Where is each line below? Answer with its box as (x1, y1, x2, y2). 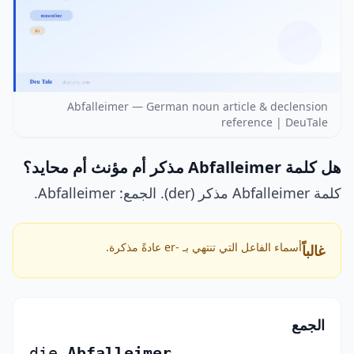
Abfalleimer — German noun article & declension (67, 99, 328, 115)
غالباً (302, 241, 325, 261)
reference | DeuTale (221, 115, 328, 130)
